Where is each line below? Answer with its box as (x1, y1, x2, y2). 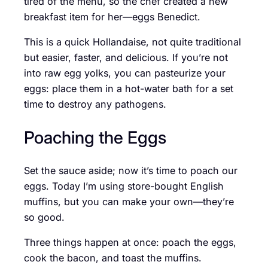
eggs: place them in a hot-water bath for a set (24, 83, 233, 95)
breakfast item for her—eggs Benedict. (24, 11, 200, 23)
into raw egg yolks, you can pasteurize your (24, 67, 226, 80)
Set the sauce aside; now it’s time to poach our (24, 164, 237, 176)
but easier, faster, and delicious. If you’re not (24, 51, 228, 64)
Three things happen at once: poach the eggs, (24, 236, 236, 248)
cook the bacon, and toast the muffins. (24, 251, 202, 264)
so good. (24, 211, 65, 223)
